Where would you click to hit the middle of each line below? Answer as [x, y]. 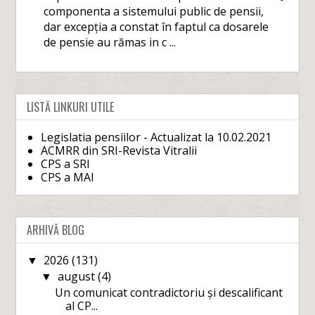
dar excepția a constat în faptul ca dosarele [156, 26]
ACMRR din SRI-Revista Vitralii [119, 150]
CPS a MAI [68, 177]
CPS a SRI [66, 163]
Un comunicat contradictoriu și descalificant [169, 292]
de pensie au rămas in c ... [110, 42]
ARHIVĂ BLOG [56, 230]
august [77, 276]
